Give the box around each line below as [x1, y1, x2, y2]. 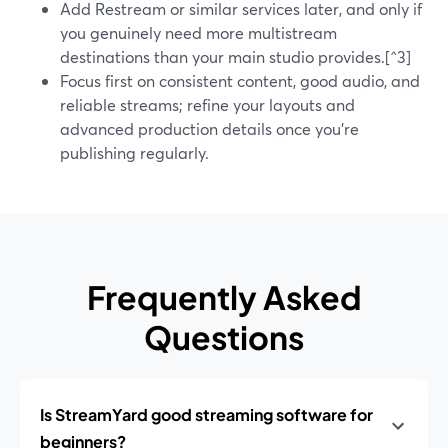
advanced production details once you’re [60, 118, 359, 139]
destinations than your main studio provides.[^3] [60, 46, 411, 67]
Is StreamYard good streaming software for [40, 404, 373, 425]
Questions [144, 317, 304, 357]
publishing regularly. [60, 142, 209, 163]
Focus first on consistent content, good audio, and [60, 70, 420, 91]
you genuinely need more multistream [60, 22, 337, 43]
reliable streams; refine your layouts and [60, 94, 355, 115]
